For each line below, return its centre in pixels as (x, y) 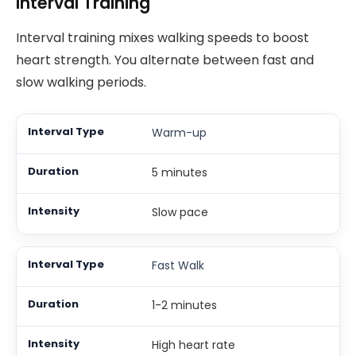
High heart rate (193, 344)
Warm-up (179, 132)
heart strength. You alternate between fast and (165, 60)
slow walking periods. (81, 83)
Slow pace (180, 212)
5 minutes (179, 172)
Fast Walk (178, 265)
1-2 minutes (184, 305)
